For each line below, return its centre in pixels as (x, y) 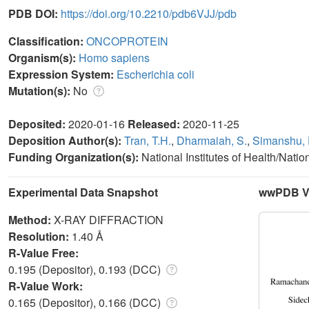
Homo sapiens (114, 57)
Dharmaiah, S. (212, 140)
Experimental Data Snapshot (83, 192)
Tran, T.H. (148, 140)
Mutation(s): (41, 90)
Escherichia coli (156, 74)
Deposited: (38, 123)
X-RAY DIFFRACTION (109, 219)
